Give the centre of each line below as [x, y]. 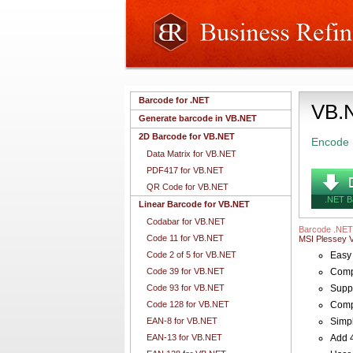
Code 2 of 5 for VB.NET [191, 255]
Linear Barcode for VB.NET [194, 204]
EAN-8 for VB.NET [182, 321]
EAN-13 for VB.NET [184, 337]
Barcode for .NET [174, 100]
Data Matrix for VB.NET [191, 154]
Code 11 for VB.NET [185, 238]
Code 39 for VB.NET [186, 271]
